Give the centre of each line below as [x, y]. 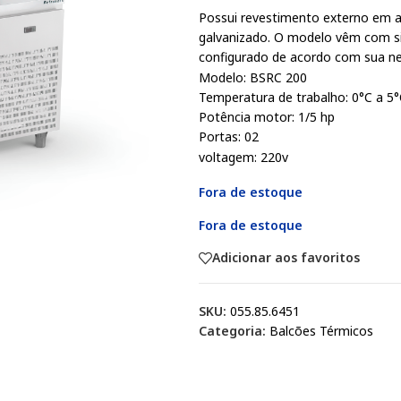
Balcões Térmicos [321, 330]
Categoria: [232, 330]
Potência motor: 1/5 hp [267, 117]
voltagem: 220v [243, 157]
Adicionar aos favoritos [286, 258]
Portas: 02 [229, 137]
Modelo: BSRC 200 [253, 77]
